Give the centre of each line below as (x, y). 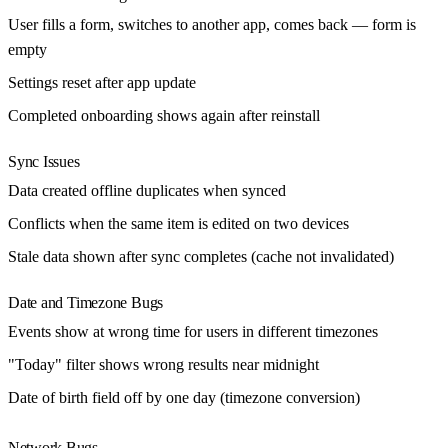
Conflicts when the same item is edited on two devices (178, 224)
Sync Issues (44, 161)
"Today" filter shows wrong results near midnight (163, 365)
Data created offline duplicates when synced (147, 191)
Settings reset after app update (102, 82)
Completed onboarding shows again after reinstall (164, 115)
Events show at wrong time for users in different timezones (193, 332)
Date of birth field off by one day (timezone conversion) (184, 398)
